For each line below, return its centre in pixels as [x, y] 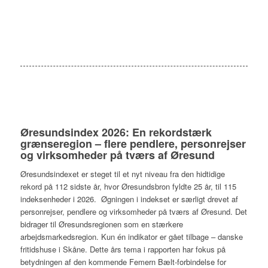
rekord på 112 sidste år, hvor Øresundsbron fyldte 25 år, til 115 [128, 186]
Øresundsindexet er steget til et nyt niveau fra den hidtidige [122, 173]
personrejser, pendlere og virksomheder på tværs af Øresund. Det [133, 211]
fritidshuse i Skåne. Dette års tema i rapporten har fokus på [123, 249]
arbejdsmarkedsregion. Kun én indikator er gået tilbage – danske [131, 236]
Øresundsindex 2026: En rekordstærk [116, 132]
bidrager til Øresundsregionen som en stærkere [101, 224]
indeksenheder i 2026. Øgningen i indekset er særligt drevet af [129, 199]
